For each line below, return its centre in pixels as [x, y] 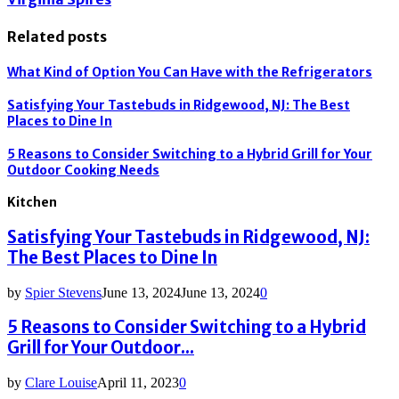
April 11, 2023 [138, 383]
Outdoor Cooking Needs [83, 170]
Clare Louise [61, 383]
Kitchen [32, 203]
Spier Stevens [63, 292]
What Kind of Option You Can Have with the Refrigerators [190, 73]
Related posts [57, 37]
